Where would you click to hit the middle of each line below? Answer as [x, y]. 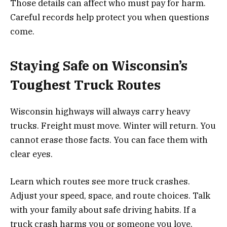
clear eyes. [31, 154]
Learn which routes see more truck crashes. [100, 182]
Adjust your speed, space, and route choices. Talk [110, 196]
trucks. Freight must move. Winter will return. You [113, 125]
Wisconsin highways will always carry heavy [100, 111]
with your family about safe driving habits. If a [103, 210]
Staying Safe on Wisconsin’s [99, 65]
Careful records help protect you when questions [110, 17]
